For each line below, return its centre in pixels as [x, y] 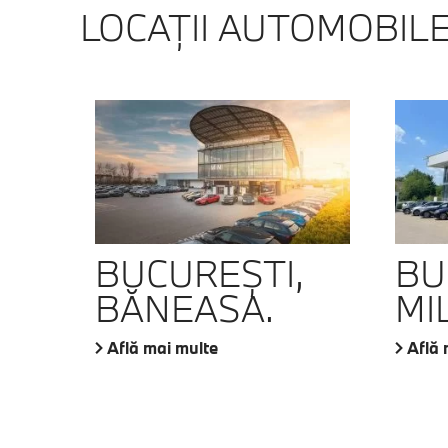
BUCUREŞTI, [199, 272]
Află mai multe [162, 347]
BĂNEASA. [184, 307]
